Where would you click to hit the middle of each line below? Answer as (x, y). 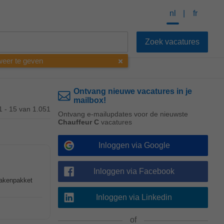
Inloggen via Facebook (134, 171)
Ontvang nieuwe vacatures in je (132, 91)
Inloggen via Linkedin (134, 197)
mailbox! (89, 100)
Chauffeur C (78, 122)
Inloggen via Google (134, 145)
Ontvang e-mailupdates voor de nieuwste (123, 114)
